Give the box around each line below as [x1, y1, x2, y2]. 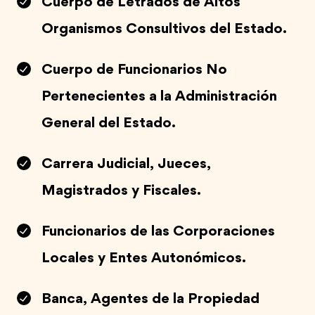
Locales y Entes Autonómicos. [41, 251, 246, 266]
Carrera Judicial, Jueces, [41, 157, 211, 172]
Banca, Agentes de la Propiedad [41, 292, 259, 307]
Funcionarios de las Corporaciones [41, 224, 275, 240]
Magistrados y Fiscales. [41, 184, 201, 199]
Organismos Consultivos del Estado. [41, 22, 287, 37]
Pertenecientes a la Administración [41, 89, 277, 105]
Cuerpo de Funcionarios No [41, 63, 227, 78]
